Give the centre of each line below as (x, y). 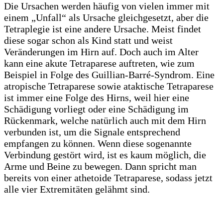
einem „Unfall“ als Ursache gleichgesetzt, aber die (106, 17)
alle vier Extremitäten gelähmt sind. (77, 189)
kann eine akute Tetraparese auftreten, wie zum (99, 63)
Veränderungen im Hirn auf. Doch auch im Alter (101, 52)
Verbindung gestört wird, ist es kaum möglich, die (105, 155)
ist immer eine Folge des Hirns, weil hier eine (97, 97)
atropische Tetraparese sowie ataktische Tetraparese (109, 86)
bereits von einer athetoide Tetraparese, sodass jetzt (108, 177)
